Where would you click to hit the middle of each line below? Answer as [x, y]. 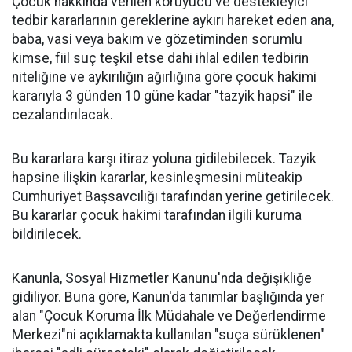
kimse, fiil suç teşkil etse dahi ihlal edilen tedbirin [160, 58]
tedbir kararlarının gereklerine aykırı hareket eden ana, [173, 20]
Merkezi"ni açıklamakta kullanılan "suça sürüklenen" [168, 334]
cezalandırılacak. [62, 114]
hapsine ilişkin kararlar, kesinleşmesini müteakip [157, 177]
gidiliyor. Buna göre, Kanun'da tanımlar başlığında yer [168, 297]
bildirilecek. [47, 234]
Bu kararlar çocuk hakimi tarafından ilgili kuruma [157, 215]
